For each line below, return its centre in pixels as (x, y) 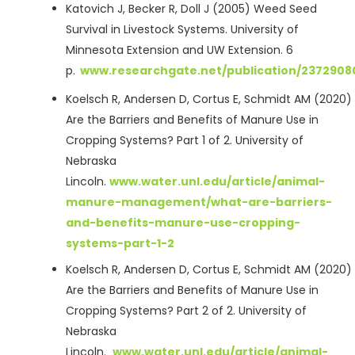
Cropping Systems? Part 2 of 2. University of (186, 311)
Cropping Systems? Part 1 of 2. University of (185, 141)
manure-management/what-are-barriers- (199, 202)
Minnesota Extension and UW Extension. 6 (179, 50)
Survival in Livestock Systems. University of (182, 30)
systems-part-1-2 (120, 244)
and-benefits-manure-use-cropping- (183, 223)
